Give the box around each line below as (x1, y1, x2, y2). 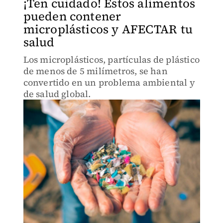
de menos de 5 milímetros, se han (23, 65, 168, 77)
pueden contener (23, 8, 121, 24)
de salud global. (23, 88, 91, 100)
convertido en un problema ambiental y (23, 76, 195, 89)
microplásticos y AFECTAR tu (23, 21, 193, 37)
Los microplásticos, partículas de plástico (23, 53, 200, 66)
